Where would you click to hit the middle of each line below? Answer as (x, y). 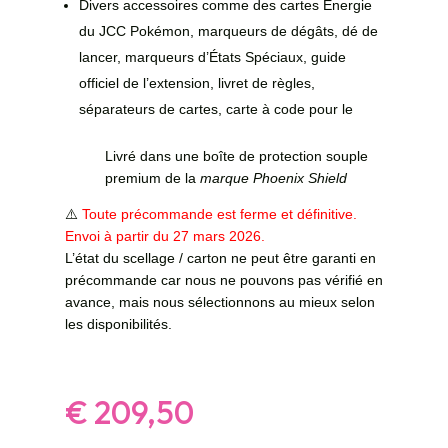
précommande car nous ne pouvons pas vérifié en (223, 279)
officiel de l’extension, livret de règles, (196, 82)
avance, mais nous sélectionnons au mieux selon (219, 301)
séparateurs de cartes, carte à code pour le (215, 108)
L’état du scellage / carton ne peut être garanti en (220, 257)
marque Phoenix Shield (273, 177)
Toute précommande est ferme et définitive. (219, 213)
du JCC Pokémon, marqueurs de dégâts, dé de (228, 30)
